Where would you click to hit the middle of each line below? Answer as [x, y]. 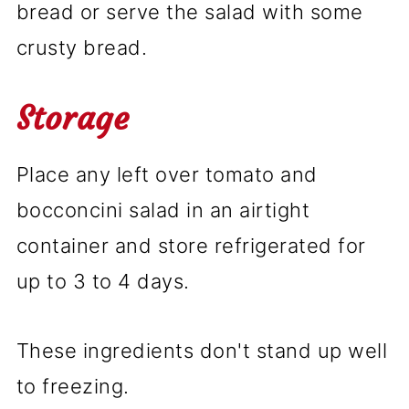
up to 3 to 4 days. [103, 281]
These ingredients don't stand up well [202, 350]
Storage [73, 118]
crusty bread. [82, 47]
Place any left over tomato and [167, 174]
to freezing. [73, 386]
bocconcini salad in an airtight [163, 210]
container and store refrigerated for [191, 245]
